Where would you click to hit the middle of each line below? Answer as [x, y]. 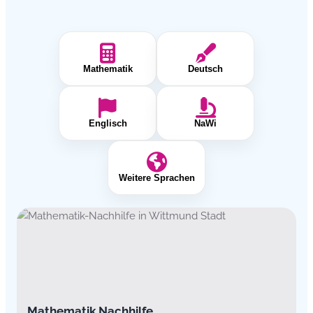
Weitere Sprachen [156, 178]
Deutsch [205, 69]
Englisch [108, 124]
